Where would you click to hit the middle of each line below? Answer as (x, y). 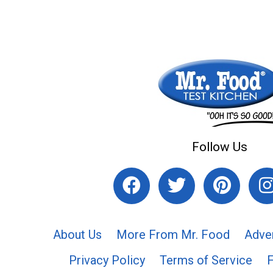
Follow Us (219, 147)
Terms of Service (206, 260)
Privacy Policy (107, 260)
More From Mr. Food (173, 235)
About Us (77, 235)
